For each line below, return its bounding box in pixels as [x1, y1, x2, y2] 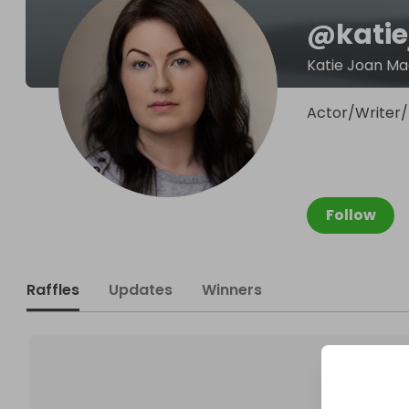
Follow [325, 204, 376, 225]
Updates [109, 279, 173, 300]
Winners [202, 279, 262, 300]
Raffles [26, 279, 79, 300]
